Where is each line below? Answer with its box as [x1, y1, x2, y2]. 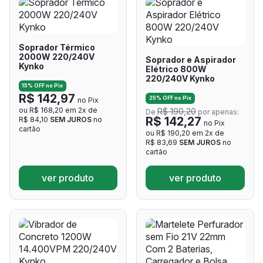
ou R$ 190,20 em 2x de [146, 128, 224, 137]
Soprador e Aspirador [146, 55, 236, 65]
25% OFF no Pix [149, 95, 191, 102]
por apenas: [196, 107, 239, 116]
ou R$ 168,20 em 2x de [18, 105, 97, 114]
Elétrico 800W [146, 64, 207, 75]
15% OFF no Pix [22, 82, 63, 89]
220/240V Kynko [146, 73, 215, 84]
